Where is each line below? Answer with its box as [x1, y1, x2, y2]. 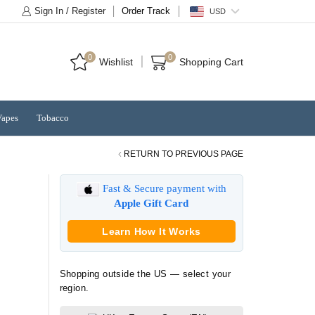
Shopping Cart [179, 56, 243, 67]
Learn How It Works [102, 225, 201, 237]
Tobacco [36, 112, 69, 123]
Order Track [121, 6, 170, 16]
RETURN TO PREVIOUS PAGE [124, 148, 243, 159]
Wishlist [98, 56, 133, 67]
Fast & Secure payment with [99, 182, 226, 194]
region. [59, 283, 89, 294]
